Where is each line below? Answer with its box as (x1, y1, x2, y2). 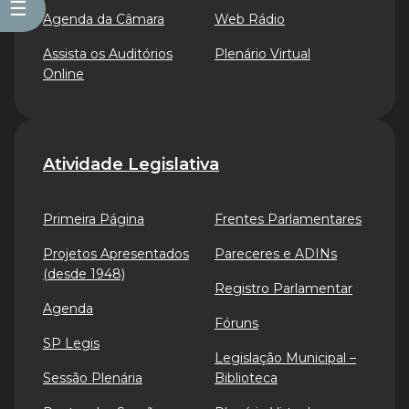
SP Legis (43, 335, 100, 351)
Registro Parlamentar (215, 280, 352, 297)
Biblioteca (215, 370, 278, 386)
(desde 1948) (43, 266, 125, 282)
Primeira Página (43, 211, 144, 227)
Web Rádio (215, 11, 285, 27)
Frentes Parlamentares (215, 211, 362, 227)
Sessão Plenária (43, 370, 142, 386)
